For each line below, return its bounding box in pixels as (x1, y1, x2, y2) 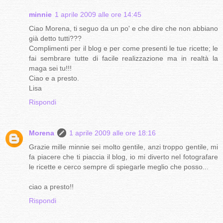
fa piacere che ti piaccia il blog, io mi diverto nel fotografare (29, 153, 218, 161)
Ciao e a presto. (29, 74, 79, 83)
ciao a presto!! (29, 183, 74, 191)
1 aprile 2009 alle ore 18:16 (69, 129, 156, 137)
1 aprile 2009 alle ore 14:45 (55, 10, 141, 19)
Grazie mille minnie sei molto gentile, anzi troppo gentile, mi (29, 143, 218, 151)
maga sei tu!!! (29, 64, 72, 73)
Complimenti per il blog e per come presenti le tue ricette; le (29, 44, 218, 53)
